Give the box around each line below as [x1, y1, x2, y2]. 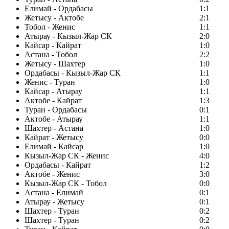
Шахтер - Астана [25, 124, 83, 133]
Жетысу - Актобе [25, 13, 84, 22]
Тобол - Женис [25, 22, 75, 32]
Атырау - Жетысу [25, 197, 84, 207]
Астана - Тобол [25, 50, 77, 59]
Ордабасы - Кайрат [25, 161, 91, 170]
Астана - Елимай [25, 188, 83, 197]
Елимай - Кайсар [25, 142, 83, 151]
